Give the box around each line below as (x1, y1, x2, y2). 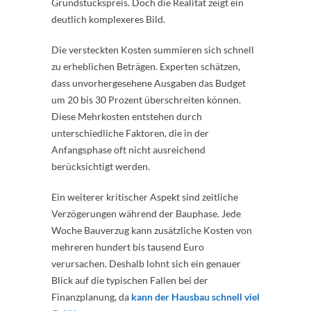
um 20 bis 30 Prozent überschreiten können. (51, 93, 241, 106)
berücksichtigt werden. (51, 160, 150, 172)
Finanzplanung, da (51, 290, 131, 303)
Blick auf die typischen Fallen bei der (51, 274, 208, 286)
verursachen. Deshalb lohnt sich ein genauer (51, 257, 241, 269)
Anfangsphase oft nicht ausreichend (51, 143, 205, 155)
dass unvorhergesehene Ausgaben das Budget (51, 76, 246, 89)
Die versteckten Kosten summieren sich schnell (51, 43, 254, 56)
